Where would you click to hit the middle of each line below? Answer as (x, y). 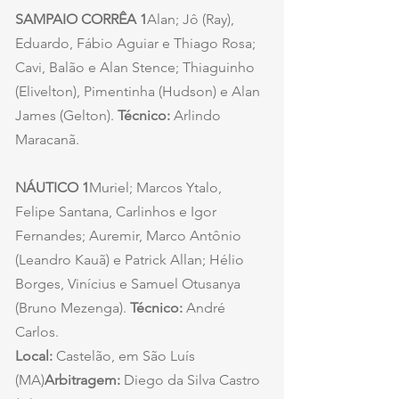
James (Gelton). (66, 116)
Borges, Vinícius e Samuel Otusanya (130, 284)
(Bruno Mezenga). (73, 308)
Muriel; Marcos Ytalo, (157, 188)
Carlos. (37, 332)
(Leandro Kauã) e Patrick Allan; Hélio (131, 260)
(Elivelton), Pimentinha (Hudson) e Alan (139, 92)
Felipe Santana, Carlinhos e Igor (118, 212)
